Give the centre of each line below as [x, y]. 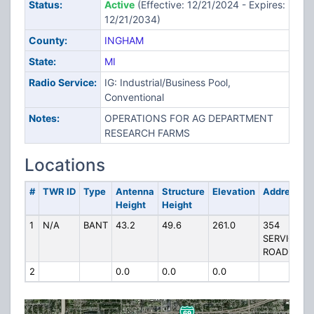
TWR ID [59, 191]
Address [281, 191]
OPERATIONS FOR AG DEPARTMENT [189, 118]
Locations [65, 165]
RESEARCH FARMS [147, 133]
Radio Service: [62, 82]
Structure [183, 191]
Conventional [134, 97]
